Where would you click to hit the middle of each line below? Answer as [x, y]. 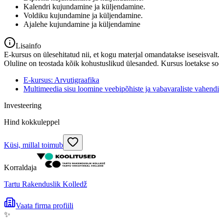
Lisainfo [28, 45]
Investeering [23, 105]
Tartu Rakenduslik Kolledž [45, 184]
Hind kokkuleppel [32, 122]
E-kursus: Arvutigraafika [61, 80]
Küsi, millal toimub [33, 145]
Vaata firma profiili [44, 205]
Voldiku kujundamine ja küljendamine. [83, 15]
